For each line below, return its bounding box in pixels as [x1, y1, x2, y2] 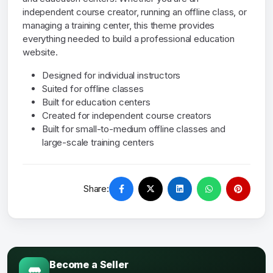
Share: [83, 183, 109, 195]
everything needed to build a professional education [23, 33, 235, 45]
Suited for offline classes [42, 83, 144, 95]
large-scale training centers [42, 136, 154, 149]
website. [23, 46, 58, 58]
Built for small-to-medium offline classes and [42, 123, 225, 135]
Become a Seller [49, 258, 129, 271]
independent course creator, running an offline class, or [23, 6, 247, 18]
